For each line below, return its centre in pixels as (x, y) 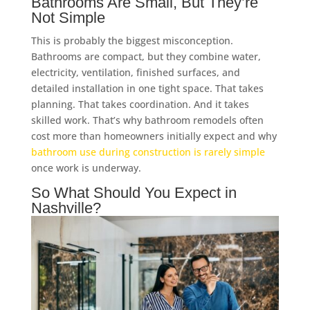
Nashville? (66, 208)
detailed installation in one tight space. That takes (147, 88)
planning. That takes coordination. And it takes (140, 104)
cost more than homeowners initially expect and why (154, 136)
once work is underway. (86, 167)
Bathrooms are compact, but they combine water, (146, 56)
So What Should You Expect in (134, 192)
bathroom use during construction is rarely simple (148, 152)
